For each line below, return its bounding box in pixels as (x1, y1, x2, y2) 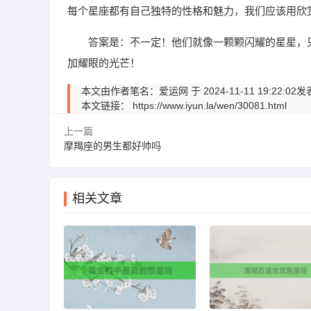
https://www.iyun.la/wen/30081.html (133, 100, 287, 111)
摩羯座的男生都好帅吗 (64, 140, 161, 151)
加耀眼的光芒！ (67, 57, 140, 69)
